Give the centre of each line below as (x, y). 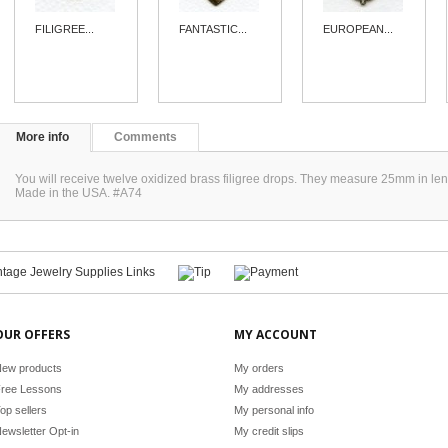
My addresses (269, 389)
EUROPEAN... (358, 29)
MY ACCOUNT (275, 334)
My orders (259, 368)
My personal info (274, 410)
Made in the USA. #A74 (78, 193)
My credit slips (269, 431)
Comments (145, 137)
